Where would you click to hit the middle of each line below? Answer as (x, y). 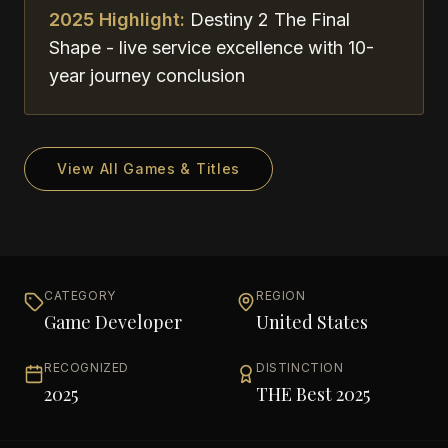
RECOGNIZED (86, 367)
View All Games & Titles (149, 168)
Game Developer (113, 322)
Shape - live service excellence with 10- (211, 47)
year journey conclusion (147, 75)
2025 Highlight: (119, 19)
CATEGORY (80, 295)
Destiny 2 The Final (270, 19)
